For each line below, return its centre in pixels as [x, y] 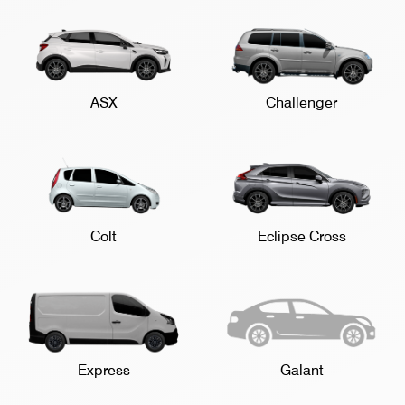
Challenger [301, 103]
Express [104, 371]
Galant [301, 371]
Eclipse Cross [301, 237]
